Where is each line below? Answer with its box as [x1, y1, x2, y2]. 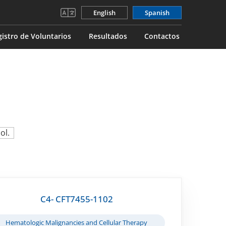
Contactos [144, 31, 180, 41]
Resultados [88, 31, 127, 41]
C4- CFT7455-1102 [40, 193, 113, 205]
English [93, 8, 116, 17]
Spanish [145, 8, 169, 17]
